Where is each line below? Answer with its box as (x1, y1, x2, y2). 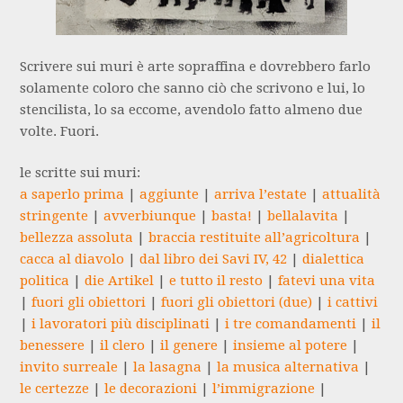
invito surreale (20, 359, 119, 376)
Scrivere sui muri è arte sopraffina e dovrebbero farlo (20, 58, 372, 75)
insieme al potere (233, 337, 348, 354)
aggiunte (139, 186, 200, 203)
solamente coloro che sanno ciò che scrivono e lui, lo (20, 79, 366, 96)
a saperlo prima (20, 186, 125, 203)
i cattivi (327, 294, 379, 311)
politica (20, 273, 70, 290)
